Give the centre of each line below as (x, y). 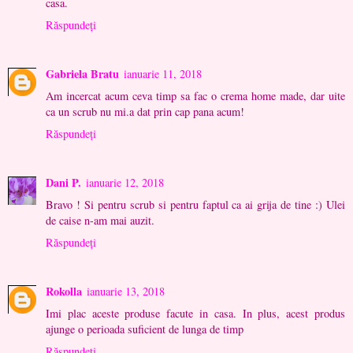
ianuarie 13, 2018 (126, 291)
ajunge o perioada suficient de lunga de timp (145, 329)
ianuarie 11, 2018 (163, 73)
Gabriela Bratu (82, 73)
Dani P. (63, 182)
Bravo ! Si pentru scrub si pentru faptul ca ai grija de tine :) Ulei (195, 204)
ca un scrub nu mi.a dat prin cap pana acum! (145, 111)
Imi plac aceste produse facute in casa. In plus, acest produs (195, 313)
